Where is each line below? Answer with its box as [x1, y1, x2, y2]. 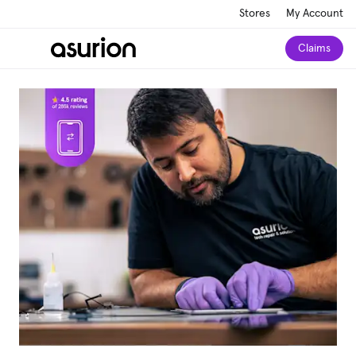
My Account [286, 7, 343, 19]
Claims [298, 43, 331, 54]
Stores [239, 7, 270, 19]
